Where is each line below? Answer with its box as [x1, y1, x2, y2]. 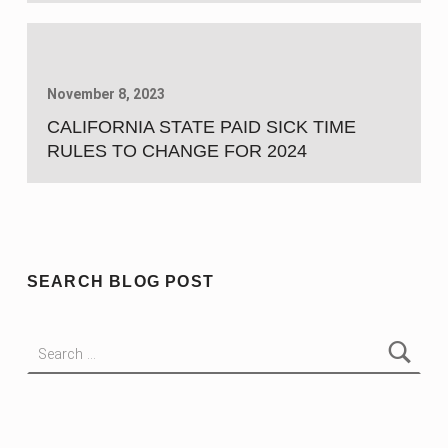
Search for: [25, 327, 49, 345]
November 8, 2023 [46, 86, 165, 103]
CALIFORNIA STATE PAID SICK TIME [46, 117, 356, 138]
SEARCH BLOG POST [26, 273, 215, 291]
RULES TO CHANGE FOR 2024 [46, 141, 307, 162]
